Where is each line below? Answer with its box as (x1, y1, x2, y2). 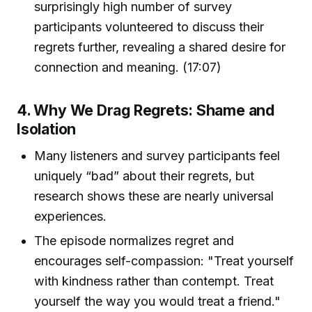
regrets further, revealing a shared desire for (34, 40, 286, 55)
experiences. (34, 208, 107, 224)
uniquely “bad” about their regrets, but (34, 168, 255, 183)
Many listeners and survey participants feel (34, 148, 281, 163)
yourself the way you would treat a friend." (34, 293, 281, 309)
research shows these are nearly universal (34, 188, 274, 203)
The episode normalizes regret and (34, 233, 235, 248)
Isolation (17, 120, 77, 139)
